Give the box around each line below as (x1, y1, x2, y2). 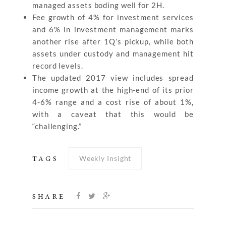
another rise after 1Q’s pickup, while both (32, 36, 194, 46)
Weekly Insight (79, 153, 132, 162)
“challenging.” (32, 121, 82, 131)
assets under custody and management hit (32, 48, 194, 58)
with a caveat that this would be (32, 109, 194, 119)
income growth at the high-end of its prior (32, 85, 194, 94)
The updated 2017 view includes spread (32, 73, 194, 82)
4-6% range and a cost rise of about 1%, (32, 97, 194, 106)
